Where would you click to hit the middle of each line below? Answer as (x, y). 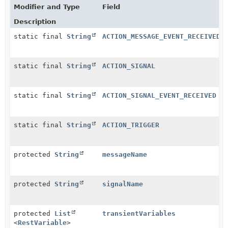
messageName (125, 154)
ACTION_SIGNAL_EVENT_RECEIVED (160, 95)
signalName (123, 184)
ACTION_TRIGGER (131, 125)
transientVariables (139, 213)
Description (35, 22)
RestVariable (42, 223)
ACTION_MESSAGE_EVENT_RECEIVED (162, 36)
